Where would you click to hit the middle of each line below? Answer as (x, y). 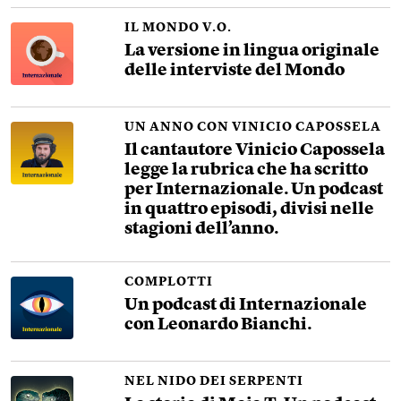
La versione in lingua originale (252, 51)
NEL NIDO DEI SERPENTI (214, 381)
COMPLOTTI (169, 282)
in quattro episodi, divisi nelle (250, 210)
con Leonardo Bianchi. (218, 325)
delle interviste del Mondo (235, 71)
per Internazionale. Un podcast (254, 190)
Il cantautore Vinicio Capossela (255, 151)
